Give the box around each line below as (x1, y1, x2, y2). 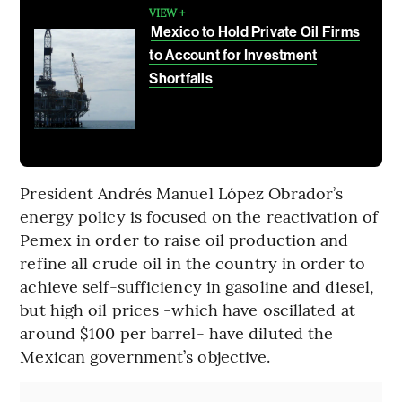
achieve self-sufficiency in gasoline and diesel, (20, 274, 375, 297)
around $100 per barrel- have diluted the (20, 320, 334, 344)
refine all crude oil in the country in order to (20, 250, 366, 274)
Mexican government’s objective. (20, 344, 271, 367)
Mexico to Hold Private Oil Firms (151, 22, 361, 40)
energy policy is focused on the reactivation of (20, 204, 379, 227)
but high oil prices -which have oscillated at (20, 297, 355, 320)
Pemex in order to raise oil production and (20, 227, 349, 250)
